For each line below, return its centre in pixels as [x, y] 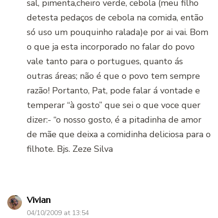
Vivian [39, 200]
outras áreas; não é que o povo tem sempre [113, 76]
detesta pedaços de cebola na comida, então [115, 17]
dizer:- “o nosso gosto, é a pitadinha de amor [114, 119]
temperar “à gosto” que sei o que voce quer [114, 105]
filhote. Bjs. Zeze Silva [70, 149]
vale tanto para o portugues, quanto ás [105, 61]
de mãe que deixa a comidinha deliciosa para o [119, 134]
